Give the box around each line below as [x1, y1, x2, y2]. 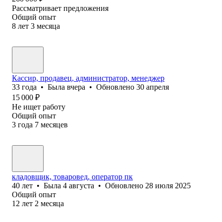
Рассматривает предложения [12, 3, 109, 12]
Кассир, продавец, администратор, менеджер [12, 73, 165, 82]
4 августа [63, 181, 94, 190]
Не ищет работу [12, 102, 65, 111]
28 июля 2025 [145, 181, 191, 190]
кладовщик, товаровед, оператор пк [12, 172, 133, 181]
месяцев [41, 120, 68, 129]
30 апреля [136, 82, 169, 91]
